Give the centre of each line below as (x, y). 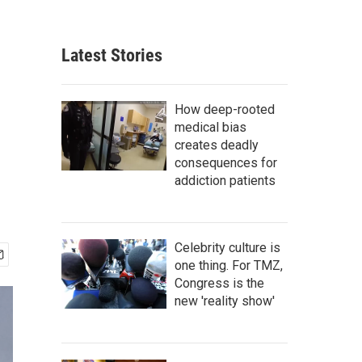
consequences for (226, 163)
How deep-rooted (225, 109)
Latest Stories (112, 55)
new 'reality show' (225, 301)
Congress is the (219, 283)
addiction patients (225, 181)
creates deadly (217, 145)
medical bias (210, 127)
